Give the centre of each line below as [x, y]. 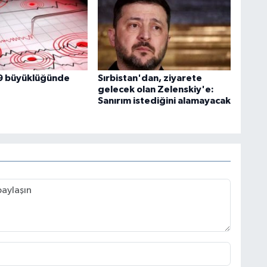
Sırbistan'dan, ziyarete [150, 78]
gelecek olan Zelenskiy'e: [156, 90]
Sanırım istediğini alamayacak [164, 101]
